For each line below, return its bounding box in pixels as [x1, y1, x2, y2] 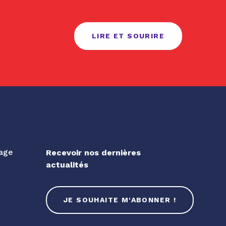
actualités [46, 160, 88, 169]
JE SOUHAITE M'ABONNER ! [64, 196, 177, 204]
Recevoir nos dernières [46, 148, 141, 157]
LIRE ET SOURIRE [92, 31, 164, 40]
